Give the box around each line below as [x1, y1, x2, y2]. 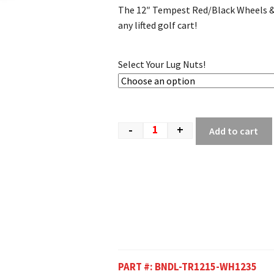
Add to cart [209, 124, 259, 137]
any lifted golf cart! [117, 19, 197, 32]
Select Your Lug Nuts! [117, 57, 206, 70]
